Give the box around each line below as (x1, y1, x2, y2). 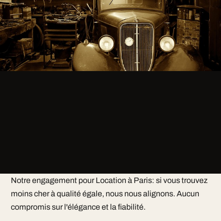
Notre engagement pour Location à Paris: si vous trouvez (10, 176, 208, 184)
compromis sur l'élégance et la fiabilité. (10, 203, 146, 211)
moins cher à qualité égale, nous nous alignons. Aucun (10, 189, 199, 198)
